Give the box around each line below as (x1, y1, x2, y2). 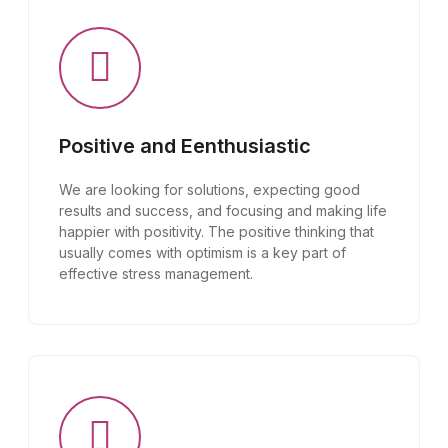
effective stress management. (59, 265, 253, 282)
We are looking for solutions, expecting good (59, 181, 360, 198)
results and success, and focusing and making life (59, 202, 387, 219)
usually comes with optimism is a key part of (59, 244, 346, 261)
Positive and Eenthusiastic (59, 134, 311, 158)
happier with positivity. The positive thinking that (59, 223, 374, 240)
